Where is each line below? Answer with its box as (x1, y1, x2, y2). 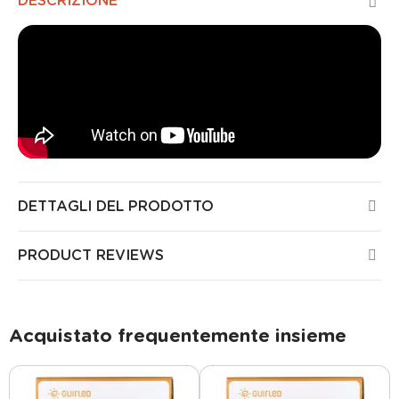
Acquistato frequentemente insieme (9, 327, 346, 346)
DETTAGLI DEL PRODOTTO (18, 199, 214, 214)
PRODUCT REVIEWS (18, 248, 164, 263)
